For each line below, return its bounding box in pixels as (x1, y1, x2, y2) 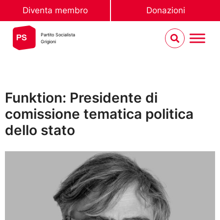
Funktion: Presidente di (5, 89, 158, 106)
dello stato (5, 122, 75, 138)
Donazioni (146, 5, 185, 15)
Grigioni (41, 39, 56, 44)
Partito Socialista (41, 32, 76, 37)
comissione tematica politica (5, 106, 193, 122)
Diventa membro (22, 5, 88, 15)
